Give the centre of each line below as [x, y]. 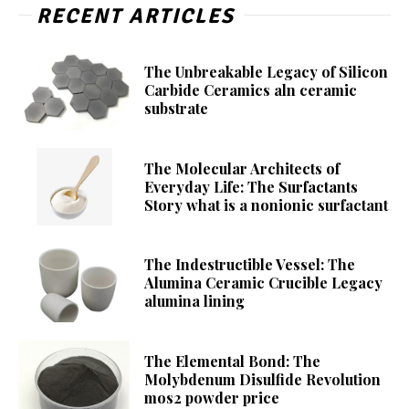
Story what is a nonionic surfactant [267, 204]
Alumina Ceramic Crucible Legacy [264, 283]
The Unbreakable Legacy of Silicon [267, 71]
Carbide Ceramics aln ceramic [251, 89]
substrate [177, 108]
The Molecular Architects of [242, 168]
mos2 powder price [212, 397]
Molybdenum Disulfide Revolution [263, 379]
